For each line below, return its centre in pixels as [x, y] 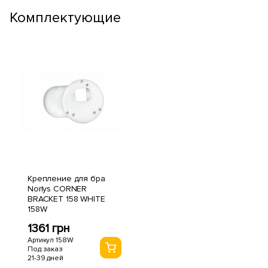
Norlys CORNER [57, 188]
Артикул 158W [51, 240]
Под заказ [45, 249]
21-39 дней [45, 258]
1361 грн [49, 228]
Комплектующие [65, 18]
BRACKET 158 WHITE [66, 199]
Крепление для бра [66, 178]
